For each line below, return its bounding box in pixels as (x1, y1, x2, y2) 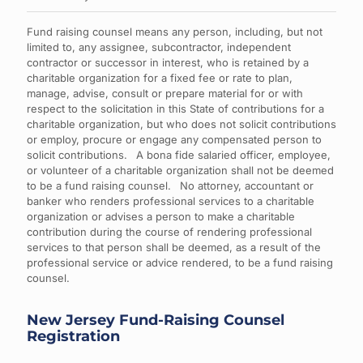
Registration (27, 327, 120, 345)
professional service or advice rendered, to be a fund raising (27, 256, 333, 269)
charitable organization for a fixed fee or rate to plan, (27, 71, 293, 84)
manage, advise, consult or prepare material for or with (27, 87, 303, 100)
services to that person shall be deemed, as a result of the (27, 241, 321, 254)
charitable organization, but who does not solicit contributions (27, 117, 336, 130)
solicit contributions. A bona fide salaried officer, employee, (27, 148, 331, 161)
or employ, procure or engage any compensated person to (27, 133, 322, 146)
